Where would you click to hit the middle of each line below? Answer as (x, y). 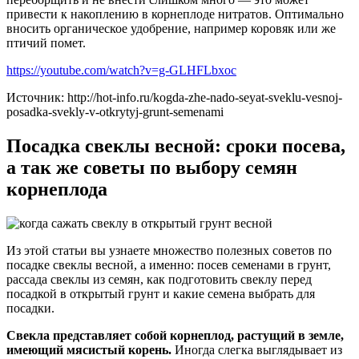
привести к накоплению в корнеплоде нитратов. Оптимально (175, 14)
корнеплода (57, 189)
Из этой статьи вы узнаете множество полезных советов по (169, 250)
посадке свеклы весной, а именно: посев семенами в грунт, (169, 264)
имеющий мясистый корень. (89, 349)
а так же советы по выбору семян (152, 167)
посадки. (30, 308)
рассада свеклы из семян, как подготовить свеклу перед (159, 279)
